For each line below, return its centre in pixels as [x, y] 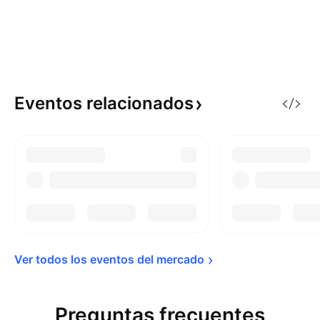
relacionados [140, 103]
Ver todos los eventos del [85, 259]
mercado [180, 259]
